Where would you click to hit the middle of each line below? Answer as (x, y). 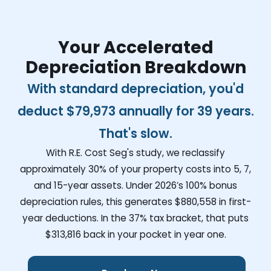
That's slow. (135, 133)
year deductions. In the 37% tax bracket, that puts (135, 218)
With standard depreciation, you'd (135, 88)
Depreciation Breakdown (135, 67)
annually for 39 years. (184, 111)
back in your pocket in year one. (153, 234)
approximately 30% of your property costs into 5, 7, (135, 169)
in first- (234, 201)
